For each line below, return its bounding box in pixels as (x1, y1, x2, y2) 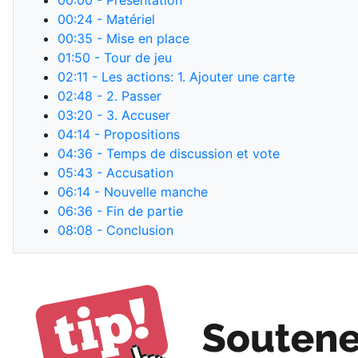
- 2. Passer (93, 88, 161, 104)
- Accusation (93, 165, 173, 181)
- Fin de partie (93, 203, 183, 219)
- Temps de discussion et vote (93, 145, 280, 161)
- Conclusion (93, 222, 173, 238)
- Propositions (90, 126, 180, 142)
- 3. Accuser (93, 107, 170, 123)
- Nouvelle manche (90, 184, 208, 200)
